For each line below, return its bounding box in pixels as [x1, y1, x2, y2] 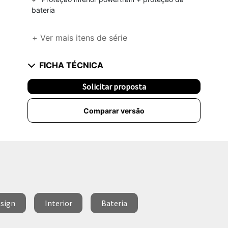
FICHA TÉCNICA [39, 60, 103, 71]
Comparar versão [83, 106, 145, 115]
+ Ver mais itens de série [32, 33, 127, 43]
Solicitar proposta [82, 81, 146, 92]
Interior [44, 198, 72, 209]
